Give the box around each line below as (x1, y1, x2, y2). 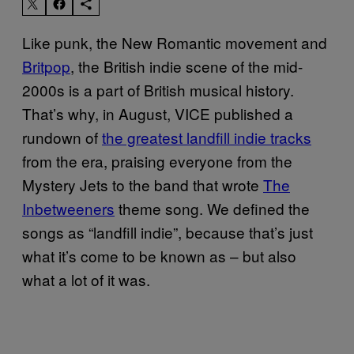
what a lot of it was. (22, 268, 150, 290)
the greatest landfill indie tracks (102, 126, 311, 148)
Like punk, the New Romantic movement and (22, 31, 327, 53)
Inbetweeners (22, 197, 115, 219)
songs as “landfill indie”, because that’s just (22, 220, 313, 243)
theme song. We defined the (115, 197, 310, 219)
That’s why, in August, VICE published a (22, 102, 293, 124)
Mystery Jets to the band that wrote (22, 173, 263, 195)
